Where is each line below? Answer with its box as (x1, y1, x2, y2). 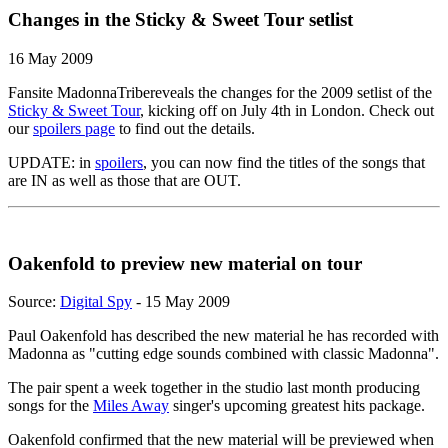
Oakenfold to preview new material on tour (8, 252, 362, 274)
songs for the (8, 397, 93, 415)
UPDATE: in (8, 153, 95, 171)
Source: (8, 293, 60, 311)
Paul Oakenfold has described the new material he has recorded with (8, 327, 439, 345)
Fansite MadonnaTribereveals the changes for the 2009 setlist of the (8, 83, 432, 101)
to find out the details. (115, 119, 255, 137)
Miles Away (93, 397, 169, 415)
